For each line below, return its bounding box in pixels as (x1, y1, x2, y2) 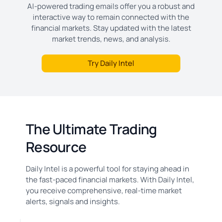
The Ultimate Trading (26, 119, 157, 138)
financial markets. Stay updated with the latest (31, 22, 191, 33)
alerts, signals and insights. (26, 196, 120, 207)
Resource (26, 137, 87, 156)
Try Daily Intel (88, 57, 134, 68)
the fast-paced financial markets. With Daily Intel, (26, 174, 194, 185)
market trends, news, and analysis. (52, 33, 170, 44)
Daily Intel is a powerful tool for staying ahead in (26, 163, 189, 174)
